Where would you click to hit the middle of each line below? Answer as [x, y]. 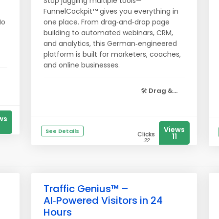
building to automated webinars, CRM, [108, 33]
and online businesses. [82, 65]
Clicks [146, 134]
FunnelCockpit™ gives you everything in [111, 11]
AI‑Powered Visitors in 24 [103, 200]
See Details [62, 131]
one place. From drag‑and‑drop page [107, 22]
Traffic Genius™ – [86, 189]
